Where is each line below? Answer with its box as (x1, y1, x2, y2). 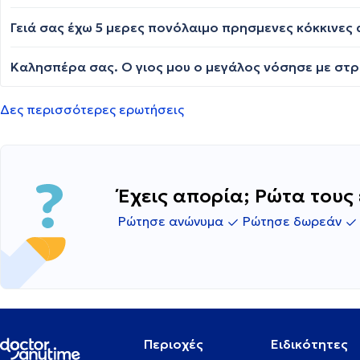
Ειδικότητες (271, 336, 349, 353)
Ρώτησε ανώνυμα (118, 213, 227, 230)
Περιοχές (143, 336, 203, 353)
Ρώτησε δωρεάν (243, 213, 345, 230)
